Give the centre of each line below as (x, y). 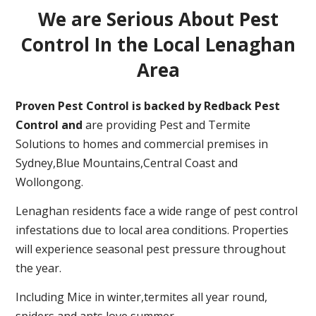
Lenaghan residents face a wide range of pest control (157, 211)
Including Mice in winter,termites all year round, (142, 297)
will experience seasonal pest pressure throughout (151, 249)
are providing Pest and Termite (167, 124)
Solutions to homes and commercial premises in (142, 144)
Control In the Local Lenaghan (158, 44)
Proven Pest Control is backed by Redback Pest (148, 105)
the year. (39, 268)
